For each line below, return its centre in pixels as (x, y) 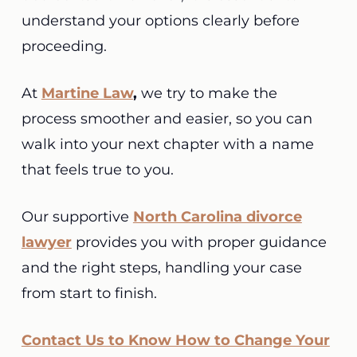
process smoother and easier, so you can (167, 119)
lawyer (46, 242)
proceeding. (66, 46)
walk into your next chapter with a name (167, 144)
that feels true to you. (97, 170)
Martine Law (87, 93)
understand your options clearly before (160, 21)
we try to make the (207, 93)
